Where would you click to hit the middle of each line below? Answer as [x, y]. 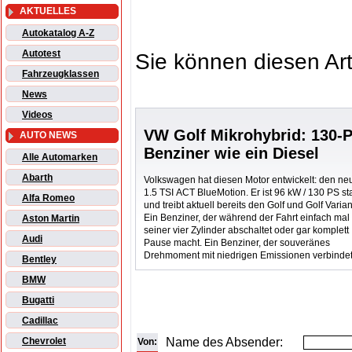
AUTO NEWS [48, 136]
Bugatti [38, 301]
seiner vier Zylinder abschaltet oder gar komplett [247, 230]
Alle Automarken [60, 158]
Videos [37, 115]
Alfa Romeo [48, 198]
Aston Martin [51, 219]
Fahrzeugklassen [60, 74]
